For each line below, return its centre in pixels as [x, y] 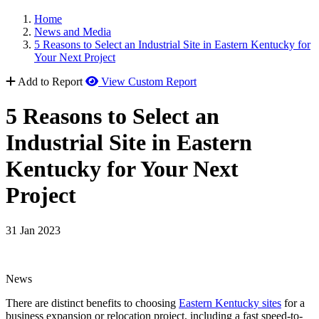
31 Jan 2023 [33, 230]
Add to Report [50, 82]
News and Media [73, 32]
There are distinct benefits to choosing [92, 303]
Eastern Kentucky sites [230, 303]
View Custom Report [149, 82]
